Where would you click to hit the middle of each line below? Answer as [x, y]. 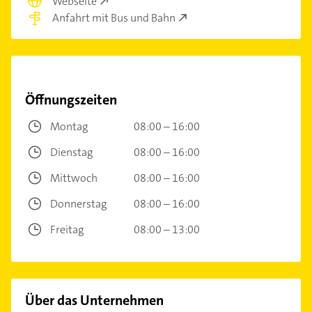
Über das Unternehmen [94, 300]
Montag [69, 126]
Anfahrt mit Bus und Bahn [114, 17]
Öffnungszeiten [71, 99]
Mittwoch [74, 178]
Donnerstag [78, 203]
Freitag [67, 229]
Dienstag [71, 152]
